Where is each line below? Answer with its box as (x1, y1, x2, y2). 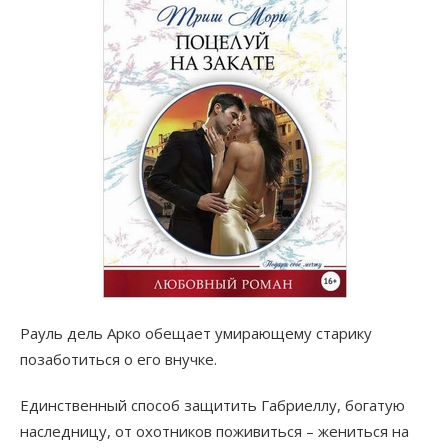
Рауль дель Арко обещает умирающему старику (20, 323, 372, 344)
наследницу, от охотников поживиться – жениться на (20, 421, 409, 442)
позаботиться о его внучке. (20, 349, 217, 370)
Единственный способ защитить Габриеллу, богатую (20, 395, 405, 416)
